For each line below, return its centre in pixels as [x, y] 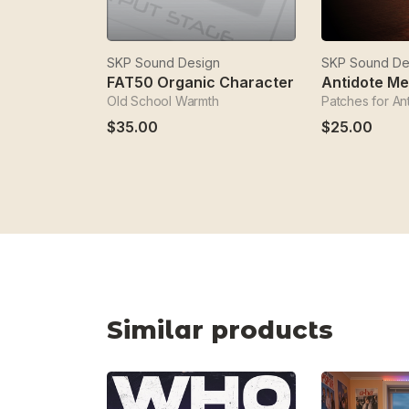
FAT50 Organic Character [200, 82]
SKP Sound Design [163, 63]
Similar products [220, 330]
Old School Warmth [163, 101]
